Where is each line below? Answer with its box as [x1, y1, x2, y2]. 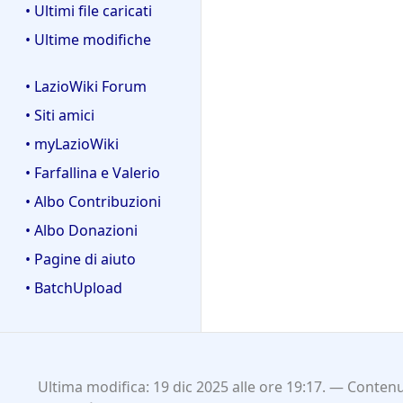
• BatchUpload [25, 278, 122, 299]
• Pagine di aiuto [25, 249, 136, 270]
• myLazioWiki [25, 134, 119, 155]
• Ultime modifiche [25, 29, 151, 49]
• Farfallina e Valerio [25, 163, 160, 184]
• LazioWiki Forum [25, 76, 147, 97]
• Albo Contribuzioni [25, 192, 161, 212]
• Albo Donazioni [25, 220, 138, 241]
